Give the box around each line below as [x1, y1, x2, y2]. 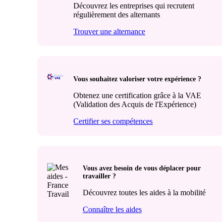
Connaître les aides [82, 205, 142, 214]
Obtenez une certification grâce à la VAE [73, 91, 202, 100]
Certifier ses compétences [73, 116, 153, 125]
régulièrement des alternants [73, 10, 161, 19]
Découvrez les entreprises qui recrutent [73, 1, 195, 10]
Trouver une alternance [73, 27, 146, 36]
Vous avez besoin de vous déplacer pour [82, 165, 201, 172]
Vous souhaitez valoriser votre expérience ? [73, 75, 202, 83]
